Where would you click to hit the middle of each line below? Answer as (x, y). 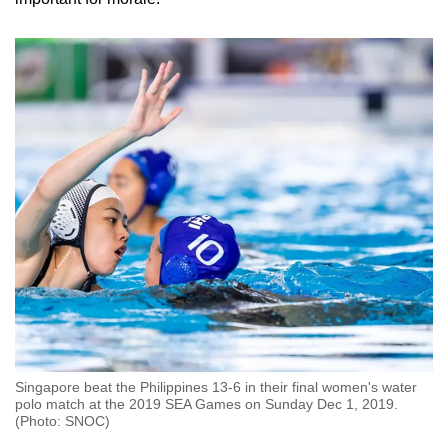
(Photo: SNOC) (62, 421)
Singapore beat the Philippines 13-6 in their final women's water (216, 387)
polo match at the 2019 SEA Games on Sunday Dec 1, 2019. (206, 404)
